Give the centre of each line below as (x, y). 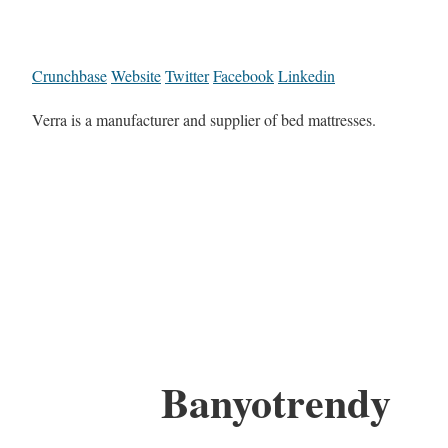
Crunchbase (69, 76)
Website (136, 76)
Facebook (243, 76)
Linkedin (306, 76)
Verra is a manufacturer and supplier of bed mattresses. (204, 120)
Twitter (187, 76)
